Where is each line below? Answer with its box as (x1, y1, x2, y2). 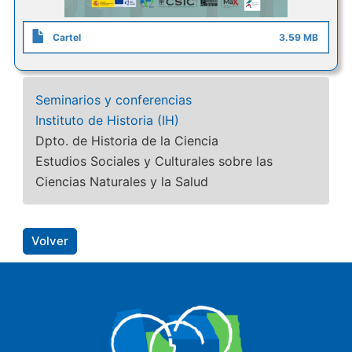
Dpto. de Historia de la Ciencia (35, 133, 218, 148)
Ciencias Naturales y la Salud (35, 174, 208, 189)
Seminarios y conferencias (35, 92, 192, 108)
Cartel (52, 31, 81, 43)
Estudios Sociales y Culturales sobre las (35, 153, 273, 169)
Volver (31, 233, 68, 248)
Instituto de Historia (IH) (35, 112, 179, 128)
